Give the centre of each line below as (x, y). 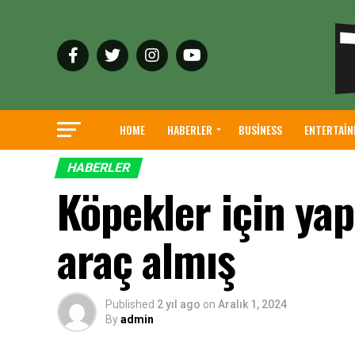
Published (130, 304)
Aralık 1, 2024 (252, 304)
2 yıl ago (179, 304)
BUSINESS (260, 130)
